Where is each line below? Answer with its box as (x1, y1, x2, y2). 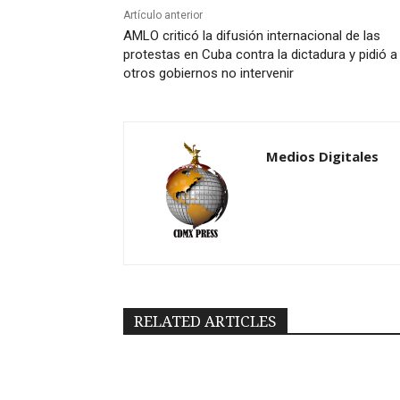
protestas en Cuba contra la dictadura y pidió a (123, 46, 397, 63)
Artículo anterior (123, 9, 203, 22)
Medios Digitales (266, 147, 379, 166)
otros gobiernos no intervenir (123, 65, 294, 82)
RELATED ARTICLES (134, 312, 277, 331)
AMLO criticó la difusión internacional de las (123, 28, 380, 45)
